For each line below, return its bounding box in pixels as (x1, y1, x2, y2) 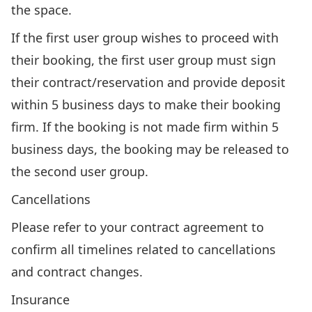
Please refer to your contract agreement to (11, 219, 264, 235)
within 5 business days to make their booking (11, 96, 281, 113)
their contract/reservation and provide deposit (11, 74, 286, 91)
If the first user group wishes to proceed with (11, 29, 279, 46)
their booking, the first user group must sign (11, 52, 276, 68)
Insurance (11, 291, 70, 308)
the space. (11, 1, 72, 18)
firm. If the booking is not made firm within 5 (11, 118, 279, 135)
